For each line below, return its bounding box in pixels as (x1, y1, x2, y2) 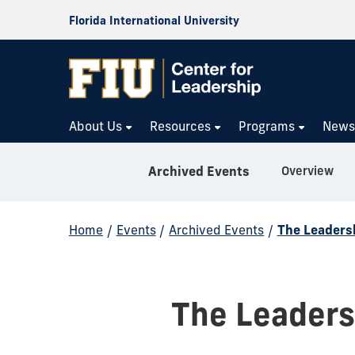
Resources (150, 117, 212, 134)
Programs (239, 117, 296, 134)
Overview (281, 162, 334, 178)
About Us (69, 117, 123, 134)
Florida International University (69, 13, 239, 28)
